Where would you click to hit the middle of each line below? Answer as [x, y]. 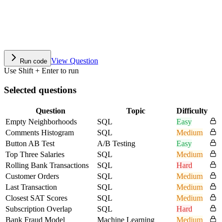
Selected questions [40, 90]
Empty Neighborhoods [41, 121]
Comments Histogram [40, 132]
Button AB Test [30, 143]
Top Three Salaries [35, 154]
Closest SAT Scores [36, 198]
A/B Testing [116, 143]
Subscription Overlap [39, 209]
